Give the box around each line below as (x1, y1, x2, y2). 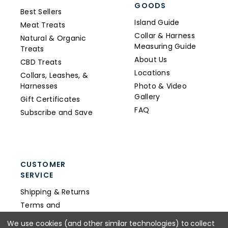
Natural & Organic (20, 33, 87, 44)
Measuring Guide (134, 41, 196, 52)
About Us (134, 54, 167, 65)
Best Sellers (20, 7, 62, 17)
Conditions (20, 211, 60, 221)
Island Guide (134, 17, 180, 28)
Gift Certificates (20, 94, 80, 105)
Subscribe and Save (20, 107, 93, 118)
